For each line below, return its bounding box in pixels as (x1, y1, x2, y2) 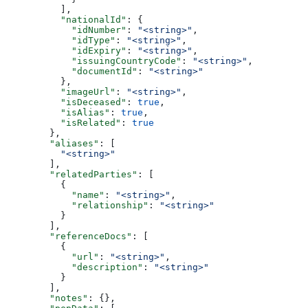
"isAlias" (5, 107, 110, 118)
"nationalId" (5, 14, 126, 25)
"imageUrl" (5, 86, 115, 97)
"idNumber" (5, 24, 126, 35)
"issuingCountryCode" (5, 55, 181, 66)
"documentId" (5, 65, 137, 76)
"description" (5, 261, 143, 272)
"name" (5, 189, 104, 200)
